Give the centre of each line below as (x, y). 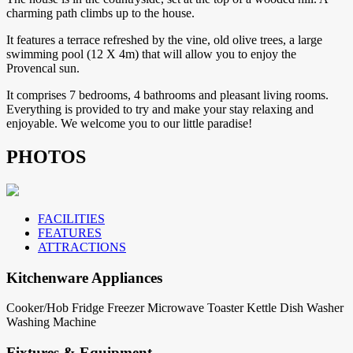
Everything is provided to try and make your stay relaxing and (160, 110)
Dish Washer (312, 308)
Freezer (126, 308)
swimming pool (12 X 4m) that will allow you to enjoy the (151, 54)
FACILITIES (71, 218)
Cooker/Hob (37, 308)
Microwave (176, 308)
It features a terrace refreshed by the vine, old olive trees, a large (164, 40)
